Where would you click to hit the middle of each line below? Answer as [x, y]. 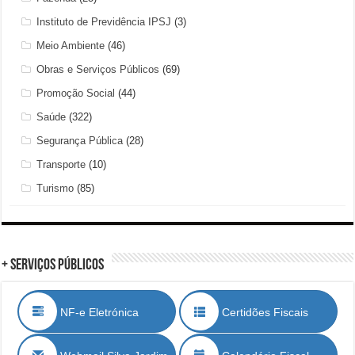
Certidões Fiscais [273, 313]
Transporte [61, 165]
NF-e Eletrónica [123, 313]
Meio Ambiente [71, 46]
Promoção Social [76, 94]
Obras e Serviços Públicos [98, 70]
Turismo [55, 189]
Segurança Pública [80, 141]
